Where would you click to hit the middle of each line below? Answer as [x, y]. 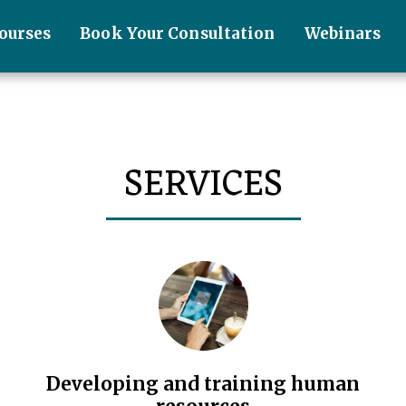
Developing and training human [203, 384]
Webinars [343, 34]
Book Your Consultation [178, 34]
